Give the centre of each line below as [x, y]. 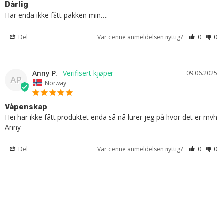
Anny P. [45, 73]
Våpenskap [26, 106]
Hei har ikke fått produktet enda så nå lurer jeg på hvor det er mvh [111, 117]
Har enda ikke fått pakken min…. [56, 15]
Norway [55, 83]
